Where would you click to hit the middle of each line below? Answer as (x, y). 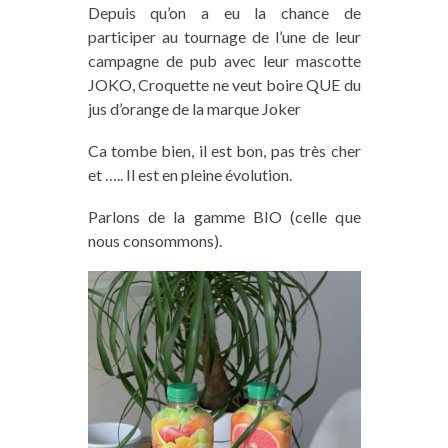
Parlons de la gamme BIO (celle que (224, 216)
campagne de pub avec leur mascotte (224, 60)
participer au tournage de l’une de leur (224, 36)
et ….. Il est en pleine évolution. (189, 174)
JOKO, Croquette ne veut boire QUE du (224, 84)
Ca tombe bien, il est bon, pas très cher (224, 150)
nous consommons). (154, 240)
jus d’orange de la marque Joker (194, 108)
